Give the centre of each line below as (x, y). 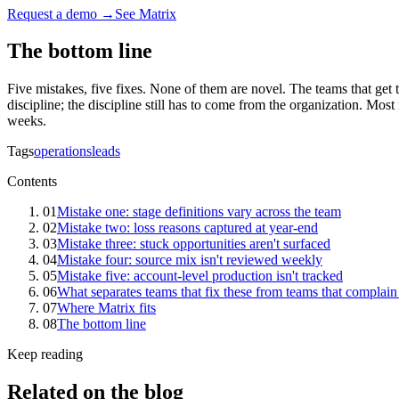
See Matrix (146, 13)
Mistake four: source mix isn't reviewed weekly (190, 260)
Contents (32, 182)
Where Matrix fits (106, 308)
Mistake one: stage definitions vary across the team (199, 212)
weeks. (27, 121)
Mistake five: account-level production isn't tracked (200, 276)
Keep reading (45, 354)
